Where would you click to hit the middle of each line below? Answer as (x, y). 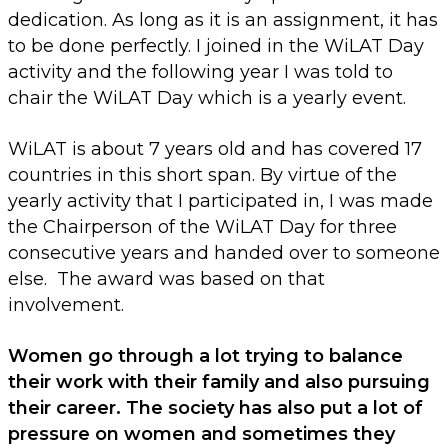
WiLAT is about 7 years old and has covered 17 (215, 149)
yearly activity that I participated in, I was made (220, 201)
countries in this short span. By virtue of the (202, 175)
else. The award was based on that (166, 279)
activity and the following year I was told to (200, 72)
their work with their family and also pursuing (219, 382)
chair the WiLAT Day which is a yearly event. (207, 98)
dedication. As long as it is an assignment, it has (223, 20)
